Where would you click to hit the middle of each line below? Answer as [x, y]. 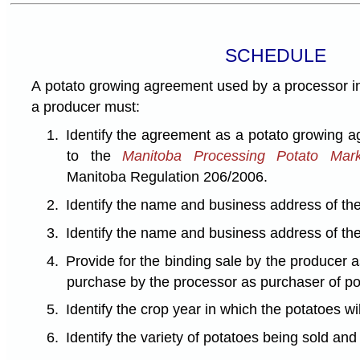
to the [95, 156]
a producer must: [86, 107]
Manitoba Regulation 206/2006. [168, 177]
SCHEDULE [275, 55]
